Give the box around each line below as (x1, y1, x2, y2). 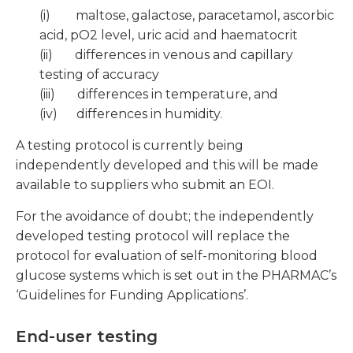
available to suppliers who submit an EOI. (16, 177, 274, 193)
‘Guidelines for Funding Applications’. (16, 288, 248, 303)
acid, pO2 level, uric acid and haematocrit (39, 28, 298, 43)
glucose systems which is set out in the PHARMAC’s (16, 268, 336, 284)
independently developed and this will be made (16, 158, 318, 173)
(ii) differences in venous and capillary (39, 47, 293, 63)
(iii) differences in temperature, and (39, 87, 278, 102)
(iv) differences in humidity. (39, 106, 222, 122)
